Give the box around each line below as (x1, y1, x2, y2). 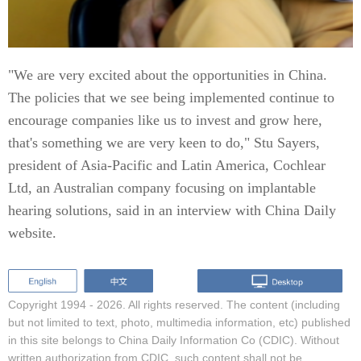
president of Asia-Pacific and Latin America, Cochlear (8, 156, 326, 173)
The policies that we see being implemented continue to (8, 89, 334, 106)
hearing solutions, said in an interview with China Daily (8, 201, 336, 218)
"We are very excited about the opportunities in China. (8, 66, 327, 83)
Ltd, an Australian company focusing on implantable (8, 179, 316, 196)
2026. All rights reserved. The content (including (97, 298, 340, 312)
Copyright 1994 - (8, 298, 97, 312)
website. (8, 224, 56, 241)
